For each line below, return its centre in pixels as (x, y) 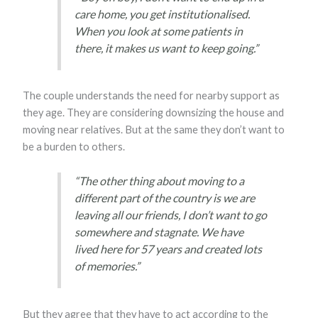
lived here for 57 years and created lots (168, 249)
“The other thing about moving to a (159, 181)
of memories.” (108, 266)
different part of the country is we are (164, 198)
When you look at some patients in (158, 31)
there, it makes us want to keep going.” (166, 48)
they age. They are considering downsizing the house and (154, 113)
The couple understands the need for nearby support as (152, 96)
